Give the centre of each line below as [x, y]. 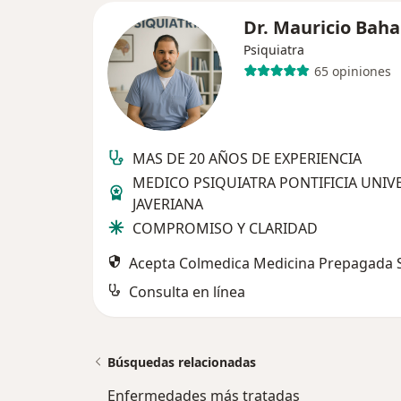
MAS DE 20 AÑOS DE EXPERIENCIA [247, 158]
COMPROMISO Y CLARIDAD [225, 228]
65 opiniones [352, 71]
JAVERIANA [168, 204]
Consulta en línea [187, 292]
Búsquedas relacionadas [182, 362]
